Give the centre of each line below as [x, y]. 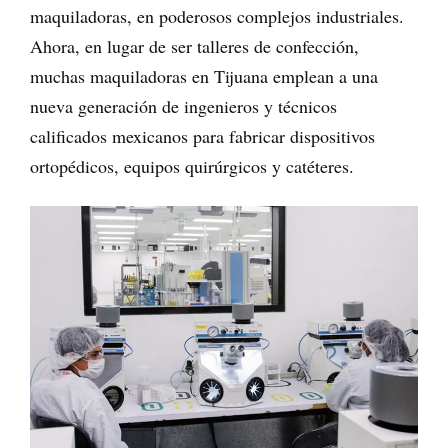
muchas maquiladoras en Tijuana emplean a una [204, 76]
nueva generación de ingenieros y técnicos [183, 106]
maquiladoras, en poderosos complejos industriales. [217, 16]
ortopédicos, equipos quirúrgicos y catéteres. [192, 166]
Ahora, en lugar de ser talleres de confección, [194, 46]
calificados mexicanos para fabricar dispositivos [202, 136]
